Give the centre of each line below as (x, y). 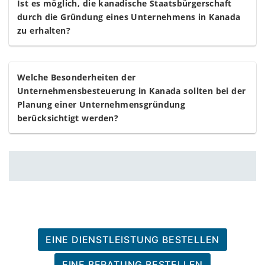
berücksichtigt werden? (68, 118)
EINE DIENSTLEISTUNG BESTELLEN (132, 240)
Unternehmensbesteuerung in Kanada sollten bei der (132, 91)
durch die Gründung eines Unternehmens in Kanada (129, 17)
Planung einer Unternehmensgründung (101, 105)
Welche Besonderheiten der (77, 77)
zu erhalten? (44, 31)
